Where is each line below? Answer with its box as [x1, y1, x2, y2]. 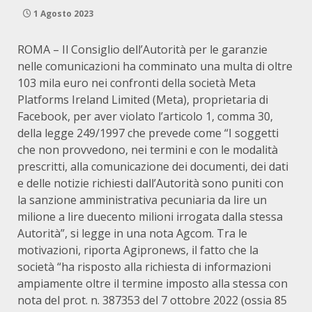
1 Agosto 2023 [31, 8, 93, 19]
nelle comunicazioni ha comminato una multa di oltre [17, 58, 292, 74]
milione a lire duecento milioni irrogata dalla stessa [17, 209, 283, 224]
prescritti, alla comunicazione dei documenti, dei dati [17, 159, 288, 174]
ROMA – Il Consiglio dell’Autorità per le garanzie [17, 42, 267, 57]
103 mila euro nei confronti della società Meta [17, 75, 256, 91]
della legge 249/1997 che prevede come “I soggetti [17, 125, 279, 141]
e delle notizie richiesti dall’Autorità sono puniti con [17, 175, 283, 191]
